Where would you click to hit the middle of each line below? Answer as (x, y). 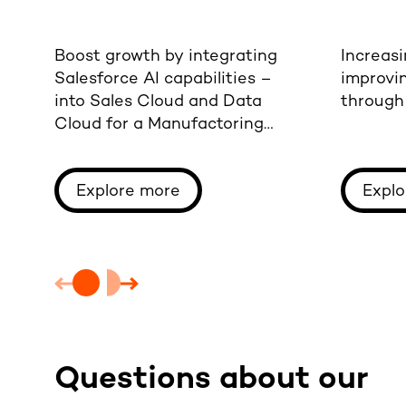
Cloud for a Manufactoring (159, 124)
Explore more (128, 191)
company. (92, 147)
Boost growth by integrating (166, 56)
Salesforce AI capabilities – (163, 79)
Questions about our (211, 380)
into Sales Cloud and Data (158, 101)
